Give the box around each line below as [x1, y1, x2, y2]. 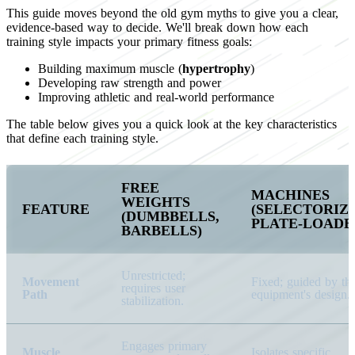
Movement [22, 274, 79, 288]
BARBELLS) [121, 222, 202, 239]
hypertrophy [182, 61, 250, 75]
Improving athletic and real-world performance [38, 90, 274, 104]
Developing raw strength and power [38, 75, 221, 90]
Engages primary [121, 338, 207, 353]
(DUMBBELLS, [121, 208, 219, 224]
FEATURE [22, 200, 90, 217]
